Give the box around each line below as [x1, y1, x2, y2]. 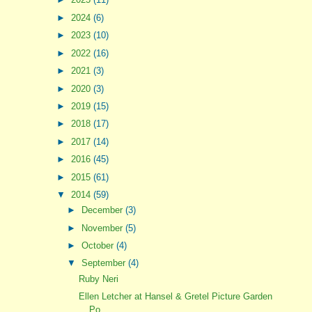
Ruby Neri [78, 273, 118, 284]
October [81, 240, 116, 251]
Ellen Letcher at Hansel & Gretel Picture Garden [78, 290, 272, 302]
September [81, 258, 128, 269]
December [81, 205, 125, 216]
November [81, 222, 125, 233]
